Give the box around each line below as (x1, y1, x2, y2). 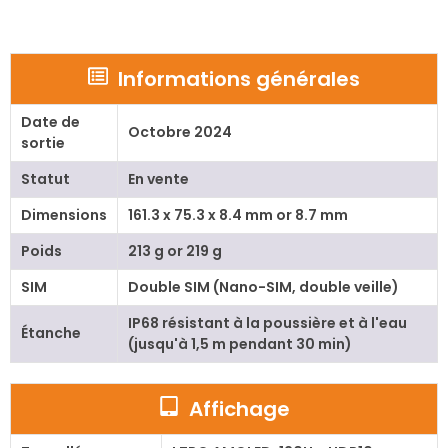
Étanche (20, 323, 81, 344)
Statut (20, 169, 70, 190)
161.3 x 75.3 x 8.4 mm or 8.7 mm (127, 205, 348, 226)
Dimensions (20, 205, 107, 226)
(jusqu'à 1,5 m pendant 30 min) (127, 334, 352, 355)
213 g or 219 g (127, 241, 222, 262)
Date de (20, 112, 80, 133)
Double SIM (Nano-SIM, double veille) (127, 277, 399, 298)
